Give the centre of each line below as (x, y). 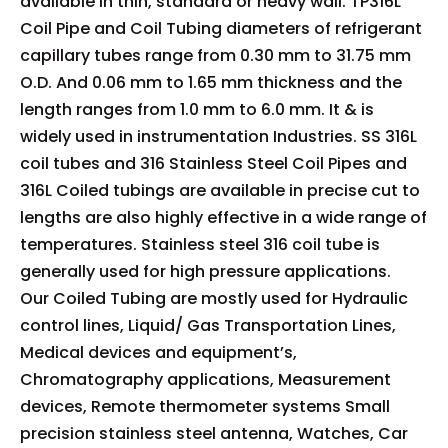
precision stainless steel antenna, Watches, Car (214, 433)
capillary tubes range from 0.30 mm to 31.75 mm (215, 55)
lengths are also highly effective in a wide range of (223, 217)
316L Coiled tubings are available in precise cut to (220, 190)
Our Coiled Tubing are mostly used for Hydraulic (214, 298)
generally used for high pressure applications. (205, 271)
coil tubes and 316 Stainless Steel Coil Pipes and (213, 163)
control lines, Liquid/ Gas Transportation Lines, (208, 325)
